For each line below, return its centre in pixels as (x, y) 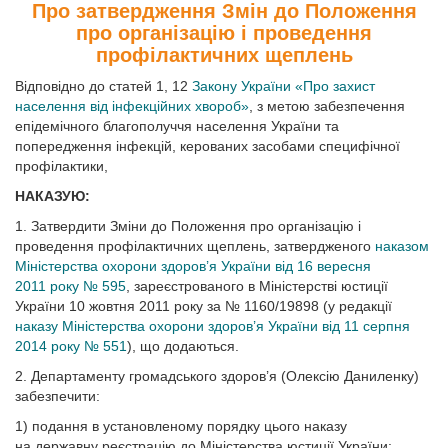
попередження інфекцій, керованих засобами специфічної (207, 146)
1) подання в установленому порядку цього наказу (181, 426)
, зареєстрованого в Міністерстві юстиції (257, 286)
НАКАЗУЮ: (52, 196)
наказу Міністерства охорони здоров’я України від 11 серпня (212, 326)
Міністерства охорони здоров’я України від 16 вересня (193, 266)
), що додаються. (183, 346)
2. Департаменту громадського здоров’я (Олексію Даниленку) (217, 376)
